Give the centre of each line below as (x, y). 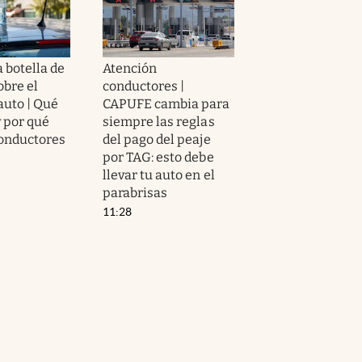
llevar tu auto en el (159, 175)
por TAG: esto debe (158, 157)
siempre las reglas (159, 121)
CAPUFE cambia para (166, 103)
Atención (130, 68)
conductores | (144, 86)
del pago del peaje (157, 139)
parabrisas (135, 192)
